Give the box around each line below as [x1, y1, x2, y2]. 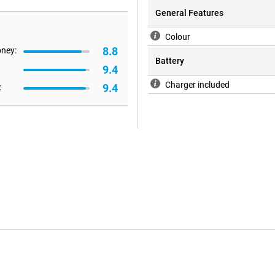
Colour [165, 32, 190, 42]
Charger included [165, 80, 230, 90]
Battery [155, 56, 184, 66]
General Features [155, 8, 223, 18]
